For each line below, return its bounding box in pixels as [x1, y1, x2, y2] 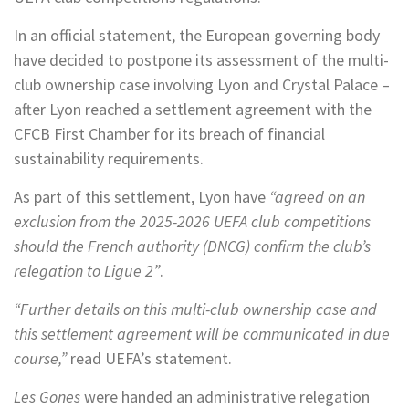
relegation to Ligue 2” [14, 260, 160, 281]
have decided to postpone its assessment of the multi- [14, 49, 389, 70]
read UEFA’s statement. [70, 348, 232, 369]
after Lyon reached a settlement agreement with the [14, 99, 372, 120]
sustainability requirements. [14, 148, 204, 169]
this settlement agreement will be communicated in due [14, 323, 390, 344]
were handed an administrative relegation [80, 386, 370, 407]
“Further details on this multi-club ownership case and [14, 299, 377, 320]
